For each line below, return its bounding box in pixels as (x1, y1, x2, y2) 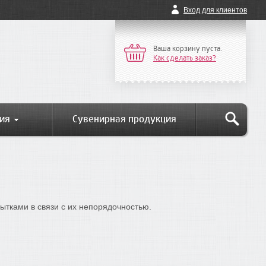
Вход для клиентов (183, 6, 247, 14)
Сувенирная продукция (72, 113, 176, 126)
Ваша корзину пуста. (153, 44, 222, 53)
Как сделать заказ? (153, 53, 216, 63)
